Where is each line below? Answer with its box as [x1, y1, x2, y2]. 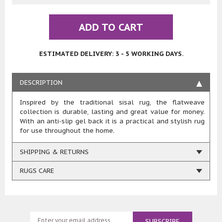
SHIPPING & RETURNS [20, 148, 89, 157]
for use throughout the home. [20, 126, 114, 135]
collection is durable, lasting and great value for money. [20, 108, 205, 116]
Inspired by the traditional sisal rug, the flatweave [20, 98, 205, 107]
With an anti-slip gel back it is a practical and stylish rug [20, 117, 205, 126]
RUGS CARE [20, 166, 54, 175]
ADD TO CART [79, 21, 143, 34]
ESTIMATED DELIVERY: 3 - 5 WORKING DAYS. [39, 50, 183, 58]
